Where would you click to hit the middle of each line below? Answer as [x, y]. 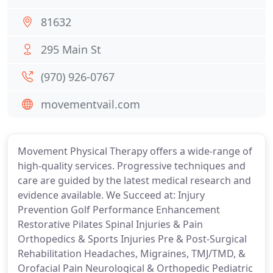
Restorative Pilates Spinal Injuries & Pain [110, 224]
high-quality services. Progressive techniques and [132, 166]
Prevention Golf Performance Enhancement [119, 210]
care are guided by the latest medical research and [134, 180]
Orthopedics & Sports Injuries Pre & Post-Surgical [132, 239]
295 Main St [71, 49]
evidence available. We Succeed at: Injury [111, 195]
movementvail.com [90, 104]
